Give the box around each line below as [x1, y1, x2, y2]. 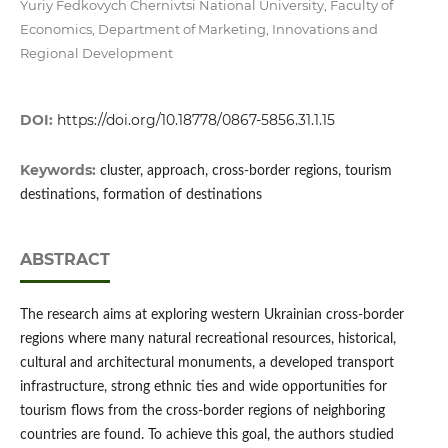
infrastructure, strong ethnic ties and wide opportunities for [19, 380, 387, 395]
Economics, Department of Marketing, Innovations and [19, 21, 378, 37]
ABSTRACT [19, 250, 110, 270]
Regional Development [19, 45, 173, 61]
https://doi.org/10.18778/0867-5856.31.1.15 [56, 111, 335, 130]
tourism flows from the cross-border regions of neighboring [19, 404, 385, 419]
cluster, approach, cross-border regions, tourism [99, 164, 392, 179]
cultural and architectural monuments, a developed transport [19, 356, 394, 371]
